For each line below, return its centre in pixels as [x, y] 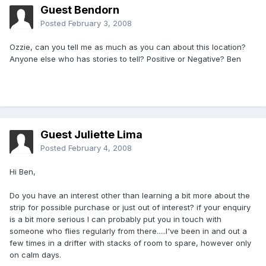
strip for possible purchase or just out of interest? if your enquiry [130, 208]
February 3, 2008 [100, 23]
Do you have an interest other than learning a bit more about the [130, 196]
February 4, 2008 [100, 148]
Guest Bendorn [80, 10]
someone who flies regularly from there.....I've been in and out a [128, 231]
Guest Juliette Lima [91, 135]
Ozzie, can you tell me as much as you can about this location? [128, 47]
